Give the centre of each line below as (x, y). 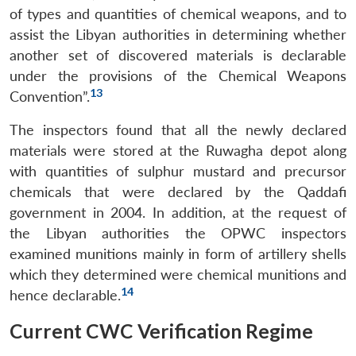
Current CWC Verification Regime (161, 331)
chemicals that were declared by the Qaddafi (178, 192)
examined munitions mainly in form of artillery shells (178, 253)
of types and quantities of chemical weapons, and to (178, 14)
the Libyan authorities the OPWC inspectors (178, 233)
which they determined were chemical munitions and (178, 274)
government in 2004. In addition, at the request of (178, 212)
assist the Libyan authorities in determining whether (178, 34)
